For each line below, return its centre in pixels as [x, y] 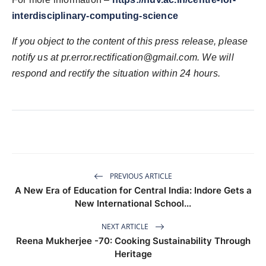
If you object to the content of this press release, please [130, 42]
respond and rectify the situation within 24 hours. [116, 74]
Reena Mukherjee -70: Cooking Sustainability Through [133, 241]
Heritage [133, 254]
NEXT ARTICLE [126, 226]
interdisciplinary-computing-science [95, 16]
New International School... [133, 204]
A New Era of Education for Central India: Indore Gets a [133, 191]
